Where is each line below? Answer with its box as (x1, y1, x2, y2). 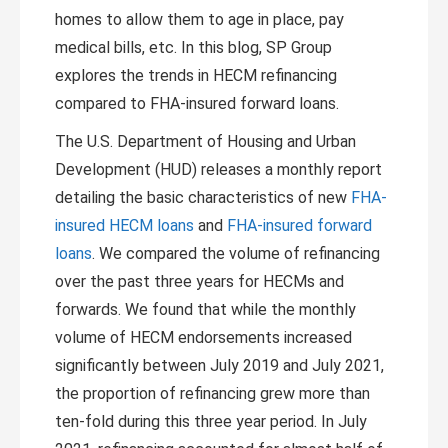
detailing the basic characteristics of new (55, 188, 351, 207)
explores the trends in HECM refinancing (55, 66, 337, 85)
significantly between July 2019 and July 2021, (55, 356, 384, 375)
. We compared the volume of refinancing (92, 244, 380, 263)
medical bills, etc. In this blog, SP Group (55, 38, 332, 57)
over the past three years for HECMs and (55, 272, 344, 291)
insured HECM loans (55, 216, 194, 235)
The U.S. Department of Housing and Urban (55, 132, 356, 151)
